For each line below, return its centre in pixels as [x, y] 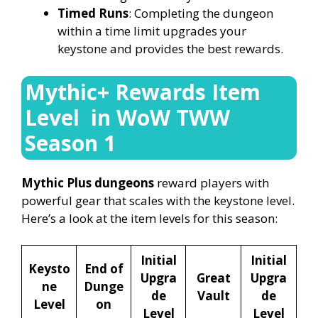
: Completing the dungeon [201, 13]
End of [104, 269]
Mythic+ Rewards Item [143, 92]
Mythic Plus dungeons [88, 182]
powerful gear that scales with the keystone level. [158, 200]
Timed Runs [93, 13]
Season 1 [70, 143]
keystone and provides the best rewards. [170, 49]
